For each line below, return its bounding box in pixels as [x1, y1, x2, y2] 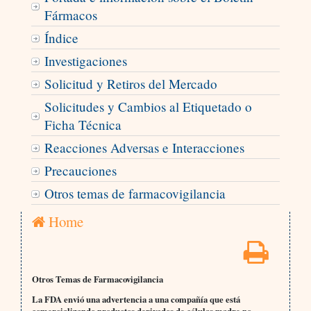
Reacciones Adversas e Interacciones [44, 139, 244, 157]
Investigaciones [44, 52, 127, 70]
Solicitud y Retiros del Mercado [44, 75, 217, 93]
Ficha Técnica [44, 116, 121, 134]
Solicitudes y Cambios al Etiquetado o [44, 98, 252, 116]
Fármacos [44, 6, 97, 24]
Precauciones [44, 162, 117, 180]
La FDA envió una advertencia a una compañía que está [31, 293, 240, 306]
